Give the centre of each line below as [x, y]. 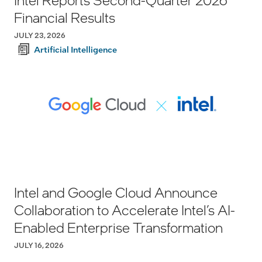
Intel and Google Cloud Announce [116, 192]
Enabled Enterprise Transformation [118, 227]
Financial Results [65, 18]
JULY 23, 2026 [40, 35]
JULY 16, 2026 [39, 245]
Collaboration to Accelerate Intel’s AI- [125, 210]
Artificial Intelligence [75, 49]
